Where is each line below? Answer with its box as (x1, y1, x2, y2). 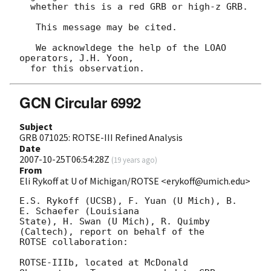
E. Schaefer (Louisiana (19, 206, 139, 217)
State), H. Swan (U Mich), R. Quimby (19, 216, 210, 227)
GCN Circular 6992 (19, 92, 141, 113)
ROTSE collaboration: (19, 237, 128, 248)
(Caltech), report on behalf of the (19, 226, 204, 238)
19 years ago (114, 155, 155, 165)
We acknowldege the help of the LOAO (19, 42, 36, 54)
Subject (19, 120, 53, 133)
